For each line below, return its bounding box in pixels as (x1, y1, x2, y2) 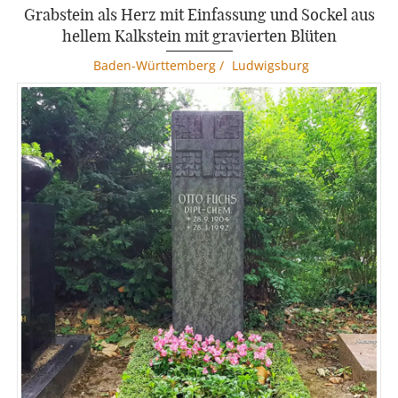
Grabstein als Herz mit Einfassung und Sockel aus (23, 4, 375, 26)
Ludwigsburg (232, 57, 309, 75)
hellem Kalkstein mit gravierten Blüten (61, 25, 337, 47)
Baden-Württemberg (93, 57, 216, 75)
